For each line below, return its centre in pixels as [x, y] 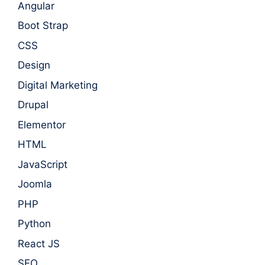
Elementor [42, 125]
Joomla [35, 184]
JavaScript [43, 164]
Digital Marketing [58, 85]
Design [34, 65]
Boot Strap [43, 26]
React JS [39, 243]
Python [34, 224]
